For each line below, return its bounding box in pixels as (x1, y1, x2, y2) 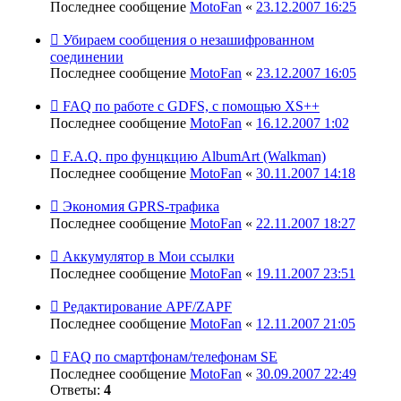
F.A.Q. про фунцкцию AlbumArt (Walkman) (63, 148, 326, 164)
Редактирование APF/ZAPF (63, 298, 232, 314)
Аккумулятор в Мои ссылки (63, 248, 235, 264)
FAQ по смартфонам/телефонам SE (63, 348, 277, 364)
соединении (50, 48, 124, 64)
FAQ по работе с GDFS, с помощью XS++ (63, 98, 320, 114)
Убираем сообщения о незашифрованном (63, 31, 314, 47)
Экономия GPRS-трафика (63, 198, 219, 214)
